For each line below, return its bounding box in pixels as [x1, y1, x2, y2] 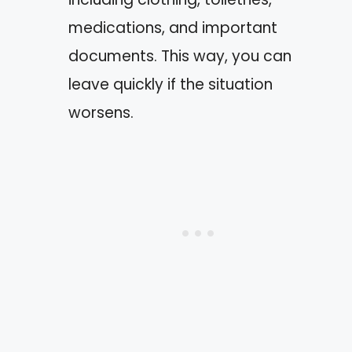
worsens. [68, 102, 134, 123]
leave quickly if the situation [68, 74, 273, 95]
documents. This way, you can [68, 46, 291, 67]
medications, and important [68, 17, 277, 38]
